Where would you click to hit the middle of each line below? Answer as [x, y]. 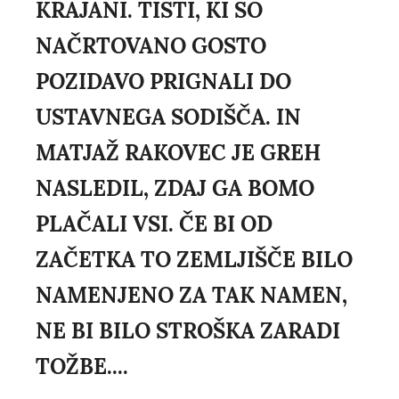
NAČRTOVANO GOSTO [151, 45]
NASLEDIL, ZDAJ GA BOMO [175, 188]
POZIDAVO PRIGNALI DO [163, 81]
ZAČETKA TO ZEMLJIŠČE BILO [194, 259]
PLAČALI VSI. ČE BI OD [154, 224]
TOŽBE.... [82, 366]
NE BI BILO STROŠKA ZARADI [188, 330]
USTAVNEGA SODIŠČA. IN [168, 117]
